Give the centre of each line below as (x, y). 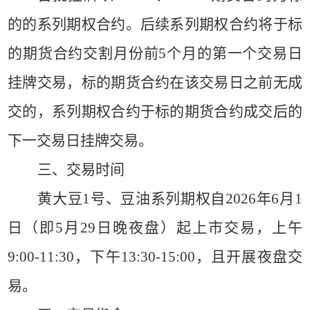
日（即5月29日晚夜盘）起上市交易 (132, 228)
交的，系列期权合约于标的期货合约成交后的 (155, 111)
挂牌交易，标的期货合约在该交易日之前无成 (155, 82)
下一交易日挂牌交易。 (81, 140)
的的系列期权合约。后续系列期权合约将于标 (155, 24)
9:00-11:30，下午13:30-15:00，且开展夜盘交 (155, 257)
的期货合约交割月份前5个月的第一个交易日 (155, 53)
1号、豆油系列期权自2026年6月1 (192, 199)
